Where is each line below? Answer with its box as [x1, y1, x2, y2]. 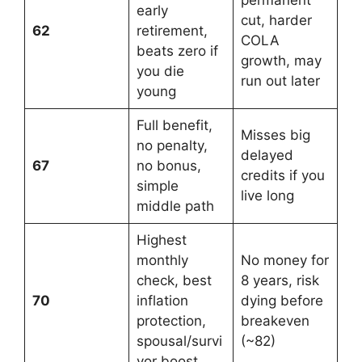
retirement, [136, 22, 208, 39]
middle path [136, 197, 214, 214]
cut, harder [240, 11, 312, 28]
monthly [136, 251, 188, 268]
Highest [136, 231, 187, 248]
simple [136, 177, 179, 194]
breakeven [240, 312, 309, 329]
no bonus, [136, 157, 201, 174]
